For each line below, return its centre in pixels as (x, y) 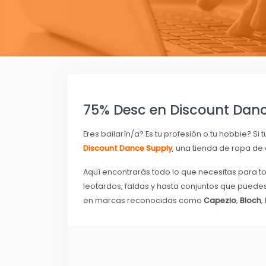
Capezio (220, 201)
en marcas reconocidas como (143, 201)
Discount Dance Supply (128, 148)
